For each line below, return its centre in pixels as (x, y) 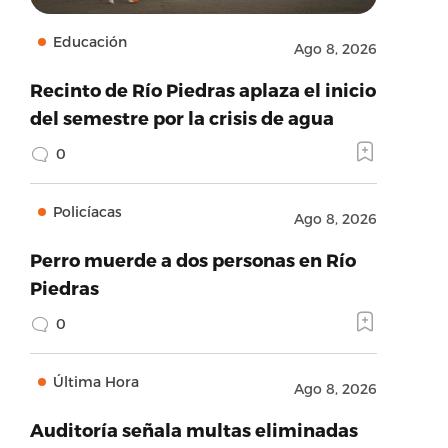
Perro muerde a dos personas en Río (192, 259)
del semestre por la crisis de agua (181, 117)
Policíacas (87, 211)
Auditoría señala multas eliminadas (193, 429)
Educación (89, 41)
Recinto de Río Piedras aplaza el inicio (202, 89)
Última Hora (95, 381)
